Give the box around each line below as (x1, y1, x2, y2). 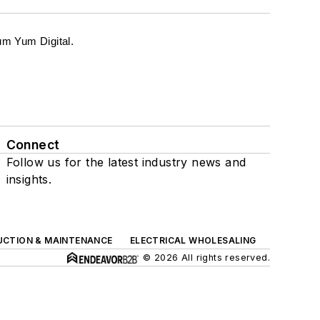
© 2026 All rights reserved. (143, 252, 270, 263)
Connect (6, 137, 60, 152)
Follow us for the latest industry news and (6, 155, 246, 169)
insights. (6, 172, 52, 186)
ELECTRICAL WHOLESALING (129, 235, 256, 246)
